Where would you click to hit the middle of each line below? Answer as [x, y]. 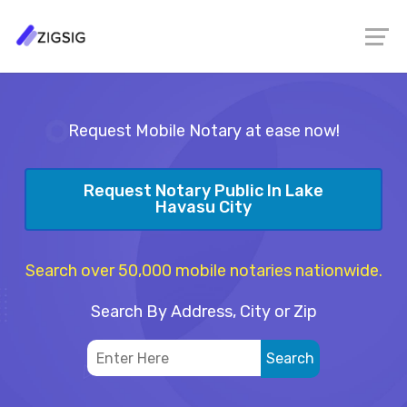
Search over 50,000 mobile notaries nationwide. [203, 270]
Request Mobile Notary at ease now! [203, 131]
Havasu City [203, 208]
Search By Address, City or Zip [203, 311]
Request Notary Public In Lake [203, 191]
